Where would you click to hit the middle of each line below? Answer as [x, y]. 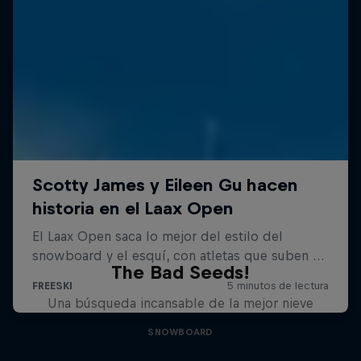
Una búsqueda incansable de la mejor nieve [180, 303]
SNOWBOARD [180, 332]
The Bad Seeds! [180, 272]
